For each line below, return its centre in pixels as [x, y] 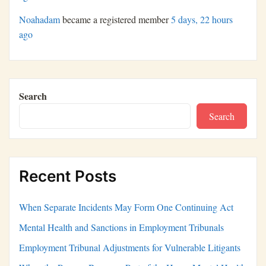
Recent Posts [68, 176]
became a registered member [115, 20]
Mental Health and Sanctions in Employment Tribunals [121, 227]
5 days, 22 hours [202, 20]
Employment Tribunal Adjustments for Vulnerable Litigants [130, 248]
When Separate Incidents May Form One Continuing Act [126, 207]
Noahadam [39, 20]
